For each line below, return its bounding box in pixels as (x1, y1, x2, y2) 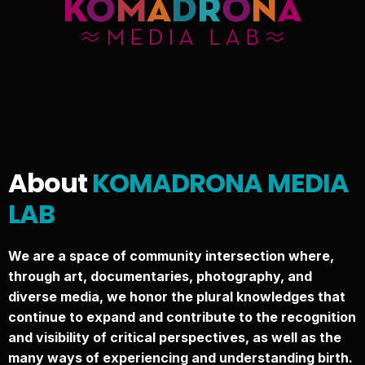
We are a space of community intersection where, (8, 247, 334, 264)
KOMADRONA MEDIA (87, 164, 349, 201)
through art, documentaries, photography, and (8, 267, 312, 284)
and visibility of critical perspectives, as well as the (8, 328, 341, 345)
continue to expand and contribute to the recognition (8, 308, 356, 325)
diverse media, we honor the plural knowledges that (8, 288, 345, 305)
